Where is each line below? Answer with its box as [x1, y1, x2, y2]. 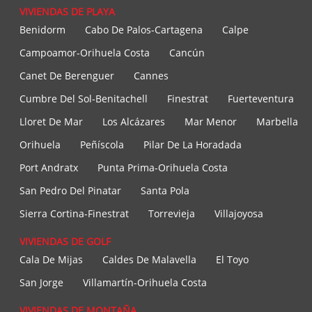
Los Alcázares [102, 115, 165, 129]
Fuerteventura [228, 92, 294, 106]
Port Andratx [19, 161, 78, 175]
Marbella [256, 115, 298, 129]
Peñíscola [80, 138, 124, 152]
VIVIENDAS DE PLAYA [19, 5, 115, 19]
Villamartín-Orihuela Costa [83, 276, 207, 290]
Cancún [169, 46, 205, 60]
